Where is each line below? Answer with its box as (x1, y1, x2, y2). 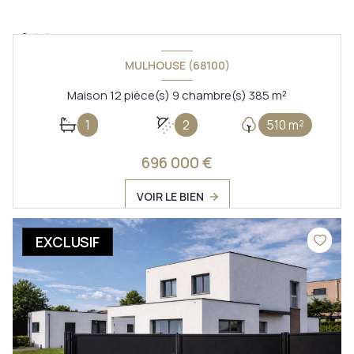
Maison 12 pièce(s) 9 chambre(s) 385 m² (272, 87, 287, 104)
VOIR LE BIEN (136, 189, 204, 205)
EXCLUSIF (36, 232, 100, 252)
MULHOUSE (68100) (124, 58, 230, 73)
